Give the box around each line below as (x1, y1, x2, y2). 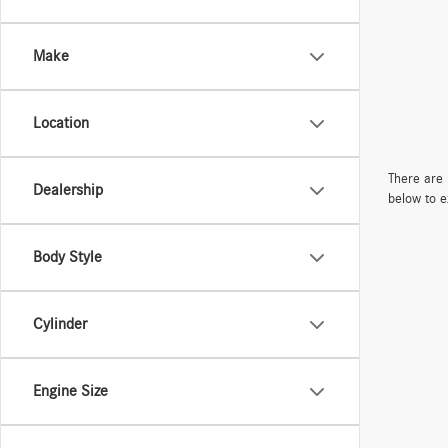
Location (33, 115, 89, 131)
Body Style (33, 249, 102, 265)
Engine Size (33, 383, 108, 399)
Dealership (33, 182, 103, 198)
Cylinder (33, 316, 87, 332)
